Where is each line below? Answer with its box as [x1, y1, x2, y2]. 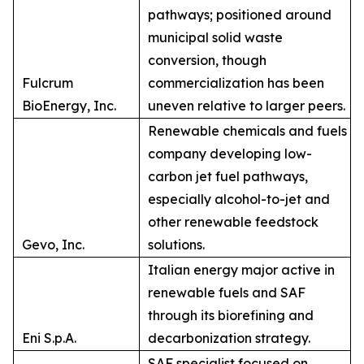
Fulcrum [22, 74, 73, 91]
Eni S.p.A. [22, 329, 76, 346]
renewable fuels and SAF [148, 284, 305, 301]
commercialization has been [148, 74, 324, 91]
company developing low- [148, 145, 312, 162]
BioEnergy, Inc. [22, 97, 116, 114]
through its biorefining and [148, 306, 314, 323]
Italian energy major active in [148, 261, 335, 278]
